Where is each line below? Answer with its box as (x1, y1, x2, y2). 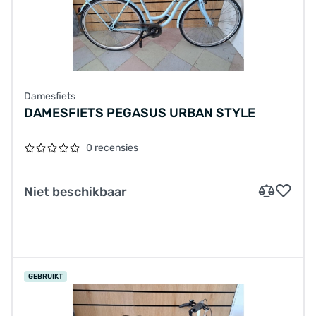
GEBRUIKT (28, 272, 63, 281)
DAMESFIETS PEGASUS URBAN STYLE (24, 105, 255, 121)
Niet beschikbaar (24, 184, 127, 200)
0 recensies (86, 142, 138, 154)
